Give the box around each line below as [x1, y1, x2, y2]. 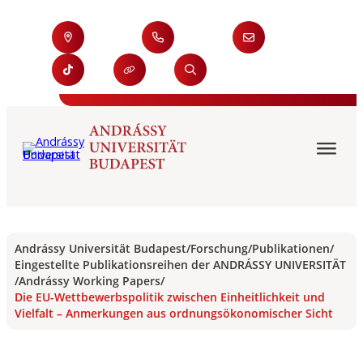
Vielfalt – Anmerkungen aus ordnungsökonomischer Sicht [15, 305, 333, 321]
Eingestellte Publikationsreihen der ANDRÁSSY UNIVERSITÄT [15, 257, 346, 272]
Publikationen [252, 241, 330, 256]
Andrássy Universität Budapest [15, 241, 186, 256]
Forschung [190, 241, 248, 256]
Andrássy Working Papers [19, 273, 160, 288]
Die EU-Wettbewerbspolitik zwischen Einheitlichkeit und [15, 289, 325, 305]
